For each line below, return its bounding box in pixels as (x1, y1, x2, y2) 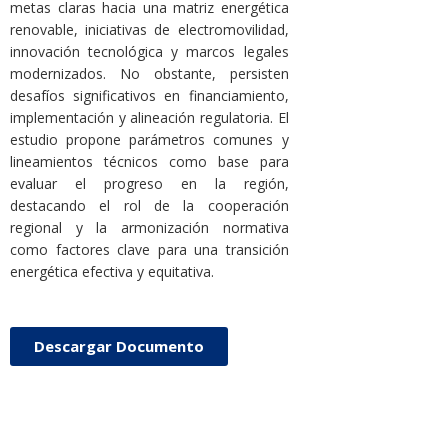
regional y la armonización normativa (10, 217, 289, 237)
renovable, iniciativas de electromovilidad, (10, 19, 289, 39)
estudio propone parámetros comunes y (10, 129, 289, 149)
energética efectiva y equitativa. (10, 261, 214, 281)
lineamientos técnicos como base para (10, 151, 289, 171)
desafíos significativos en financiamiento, (10, 85, 289, 105)
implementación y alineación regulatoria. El (10, 107, 289, 127)
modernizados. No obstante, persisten (10, 63, 289, 83)
